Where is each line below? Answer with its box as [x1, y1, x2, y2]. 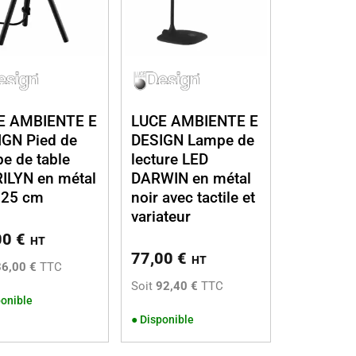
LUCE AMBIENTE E [131, 111, 259, 130]
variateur [131, 207, 192, 226]
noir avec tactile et [131, 188, 256, 207]
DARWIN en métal [131, 168, 252, 188]
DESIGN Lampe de [131, 130, 255, 149]
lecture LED [131, 149, 209, 168]
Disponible [140, 312, 195, 326]
